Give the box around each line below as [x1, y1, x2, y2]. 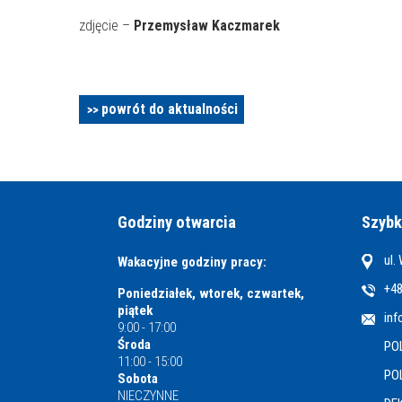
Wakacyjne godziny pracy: [118, 254, 267, 270]
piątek [118, 302, 153, 319]
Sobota [118, 371, 159, 387]
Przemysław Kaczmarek [134, 17, 280, 34]
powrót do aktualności [101, 100, 238, 118]
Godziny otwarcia [118, 213, 237, 232]
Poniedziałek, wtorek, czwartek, [118, 285, 305, 301]
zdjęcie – [79, 17, 134, 34]
